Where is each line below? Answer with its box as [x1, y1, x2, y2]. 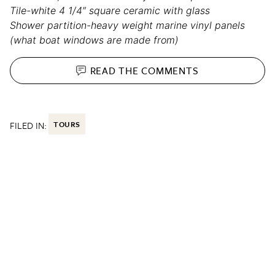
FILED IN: [10, 118, 47, 132]
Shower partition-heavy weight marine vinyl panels [10, 19, 245, 31]
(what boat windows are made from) [10, 34, 179, 46]
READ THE [90, 63, 142, 78]
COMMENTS [141, 63, 199, 78]
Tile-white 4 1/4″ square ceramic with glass [10, 4, 210, 17]
